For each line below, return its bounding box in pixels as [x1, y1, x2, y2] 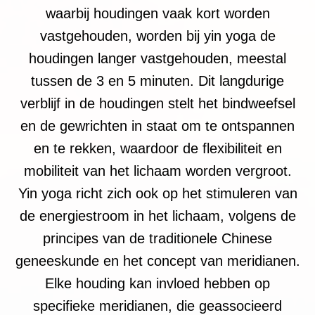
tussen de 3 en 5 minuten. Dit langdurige [31, 72, 284, 89]
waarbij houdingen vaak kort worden [45, 5, 270, 21]
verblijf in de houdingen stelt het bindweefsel [20, 95, 295, 111]
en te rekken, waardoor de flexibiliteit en [33, 140, 282, 156]
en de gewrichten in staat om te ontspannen [20, 117, 295, 134]
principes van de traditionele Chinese [43, 230, 272, 246]
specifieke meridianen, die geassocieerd [33, 297, 282, 314]
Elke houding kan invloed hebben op [45, 275, 270, 291]
